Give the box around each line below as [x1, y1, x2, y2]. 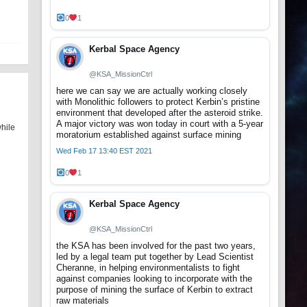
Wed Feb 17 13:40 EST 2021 [56, 146, 152, 155]
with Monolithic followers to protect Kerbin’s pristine [56, 96, 260, 107]
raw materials [56, 295, 109, 306]
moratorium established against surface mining [56, 129, 241, 140]
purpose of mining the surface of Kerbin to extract [56, 284, 253, 295]
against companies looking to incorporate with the [56, 273, 252, 284]
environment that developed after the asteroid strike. [56, 107, 263, 118]
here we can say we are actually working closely [56, 85, 247, 96]
